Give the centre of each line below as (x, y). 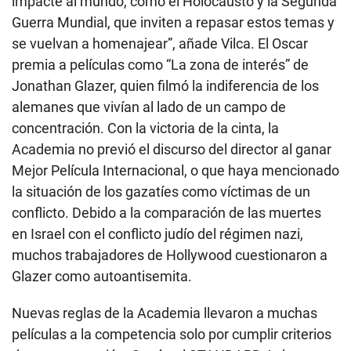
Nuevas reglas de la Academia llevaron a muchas (165, 313)
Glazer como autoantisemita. (102, 276)
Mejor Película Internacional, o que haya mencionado (175, 170)
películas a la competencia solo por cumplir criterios (172, 334)
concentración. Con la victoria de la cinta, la (145, 128)
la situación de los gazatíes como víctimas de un (161, 191)
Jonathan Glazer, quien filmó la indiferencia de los (165, 85)
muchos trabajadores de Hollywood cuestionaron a (170, 255)
